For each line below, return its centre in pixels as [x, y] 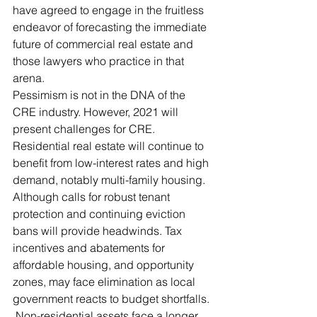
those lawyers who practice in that [100, 61]
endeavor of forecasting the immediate [111, 27]
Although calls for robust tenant [93, 197]
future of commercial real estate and [104, 44]
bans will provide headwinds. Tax [99, 231]
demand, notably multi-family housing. [110, 180]
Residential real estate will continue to [110, 146]
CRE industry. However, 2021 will [97, 112]
